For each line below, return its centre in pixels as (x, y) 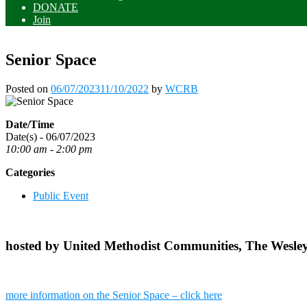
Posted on (28, 88)
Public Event (61, 195)
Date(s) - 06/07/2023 (50, 136)
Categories (30, 172)
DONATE (56, 7)
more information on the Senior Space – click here (114, 295)
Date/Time (30, 124)
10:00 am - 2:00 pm (49, 149)
